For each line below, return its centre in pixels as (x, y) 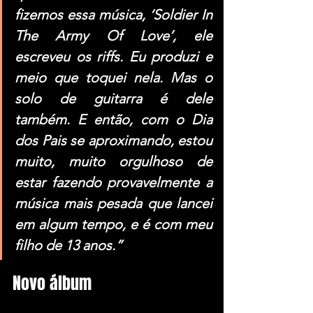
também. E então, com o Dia (114, 119)
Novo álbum (52, 283)
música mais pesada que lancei (114, 203)
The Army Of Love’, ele (114, 35)
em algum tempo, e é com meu (114, 224)
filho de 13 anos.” (68, 245)
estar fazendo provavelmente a (114, 182)
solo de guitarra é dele (114, 98)
